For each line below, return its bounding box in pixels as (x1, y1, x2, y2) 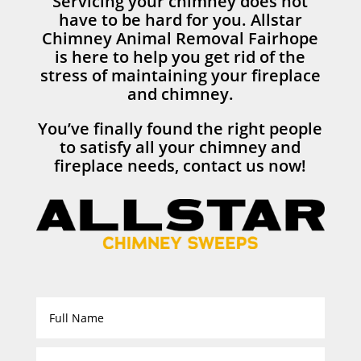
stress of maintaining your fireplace (39, 64, 321, 86)
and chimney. (127, 82, 234, 105)
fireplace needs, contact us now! (54, 154, 307, 176)
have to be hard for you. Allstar (58, 8, 302, 31)
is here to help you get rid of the (55, 45, 306, 68)
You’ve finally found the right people (38, 117, 323, 139)
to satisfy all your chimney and (60, 135, 301, 158)
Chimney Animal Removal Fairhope (42, 27, 319, 49)
